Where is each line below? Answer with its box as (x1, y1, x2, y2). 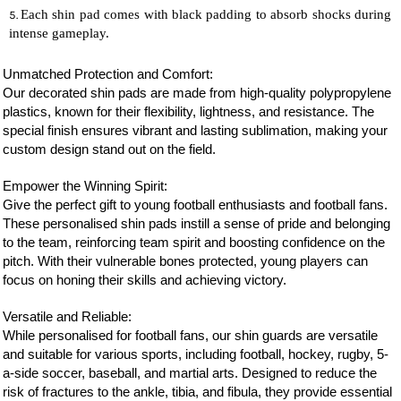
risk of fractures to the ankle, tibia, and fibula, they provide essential (2, 384, 392, 399)
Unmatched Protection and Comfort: (2, 66, 217, 81)
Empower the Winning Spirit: (2, 178, 171, 193)
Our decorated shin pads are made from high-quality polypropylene (2, 85, 391, 100)
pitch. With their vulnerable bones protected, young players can (2, 253, 368, 269)
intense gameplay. (8, 25, 109, 40)
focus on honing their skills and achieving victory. (2, 272, 286, 287)
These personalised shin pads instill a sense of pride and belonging (2, 216, 390, 231)
